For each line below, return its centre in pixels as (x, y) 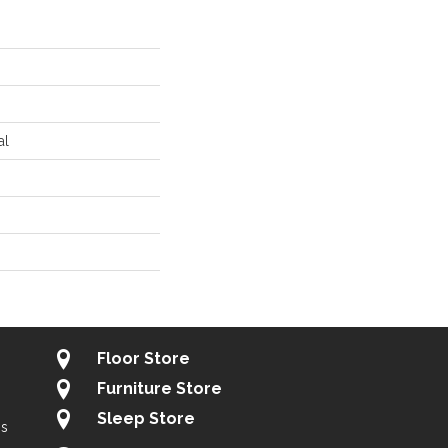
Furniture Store (159, 388)
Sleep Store (146, 418)
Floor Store (143, 358)
